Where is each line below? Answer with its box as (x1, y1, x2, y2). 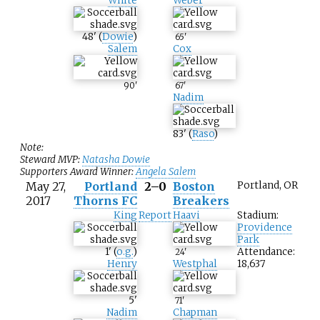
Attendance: (237, 246, 295, 259)
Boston (173, 179, 215, 194)
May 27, (26, 179, 66, 194)
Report (139, 209, 171, 222)
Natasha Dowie (82, 154, 150, 166)
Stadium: (237, 209, 279, 222)
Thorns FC (74, 194, 137, 209)
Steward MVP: (20, 154, 82, 166)
